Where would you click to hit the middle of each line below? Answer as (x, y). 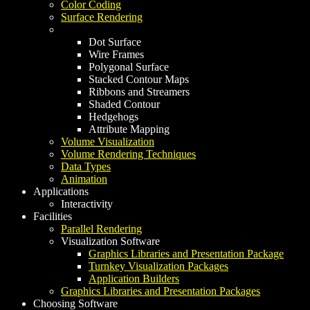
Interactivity (87, 204)
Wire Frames (116, 55)
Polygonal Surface (129, 67)
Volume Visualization (108, 142)
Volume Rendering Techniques (128, 154)
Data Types (86, 167)
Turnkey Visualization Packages (158, 266)
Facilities (53, 217)
